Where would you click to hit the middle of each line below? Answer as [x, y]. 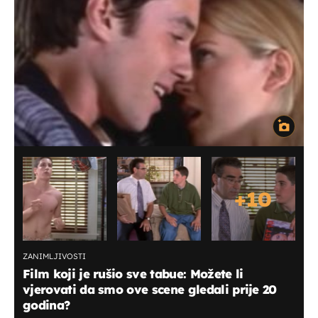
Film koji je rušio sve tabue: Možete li [133, 273]
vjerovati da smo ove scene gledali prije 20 [150, 289]
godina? [46, 305]
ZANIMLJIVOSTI [54, 256]
